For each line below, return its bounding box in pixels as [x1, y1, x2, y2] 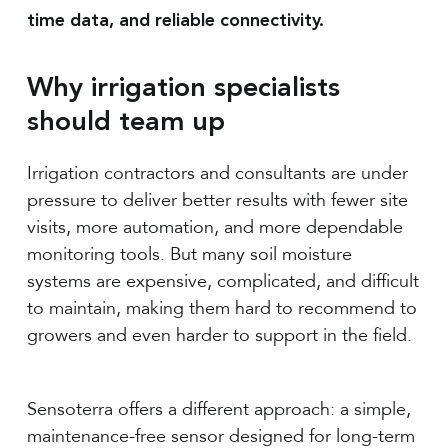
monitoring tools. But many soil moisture [27, 243, 353, 265]
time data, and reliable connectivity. [26, 12, 324, 30]
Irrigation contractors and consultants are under [27, 162, 409, 184]
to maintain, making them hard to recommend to [27, 297, 418, 319]
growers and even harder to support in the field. [27, 324, 413, 346]
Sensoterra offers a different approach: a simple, [27, 398, 412, 420]
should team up [27, 110, 226, 136]
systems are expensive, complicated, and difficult [27, 270, 420, 292]
